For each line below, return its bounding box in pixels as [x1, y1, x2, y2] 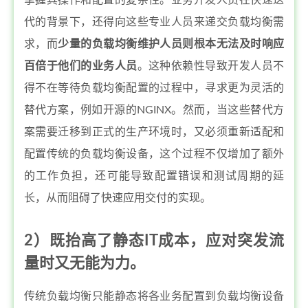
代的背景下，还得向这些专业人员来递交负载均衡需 [24, 16, 284, 27]
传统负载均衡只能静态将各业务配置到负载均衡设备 [24, 291, 284, 302]
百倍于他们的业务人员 [24, 60, 137, 71]
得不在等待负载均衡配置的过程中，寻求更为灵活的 [24, 82, 284, 93]
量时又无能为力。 [24, 256, 145, 271]
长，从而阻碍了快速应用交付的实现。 [24, 192, 211, 203]
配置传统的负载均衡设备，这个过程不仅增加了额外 [24, 148, 284, 159]
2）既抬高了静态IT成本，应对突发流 [24, 233, 284, 248]
